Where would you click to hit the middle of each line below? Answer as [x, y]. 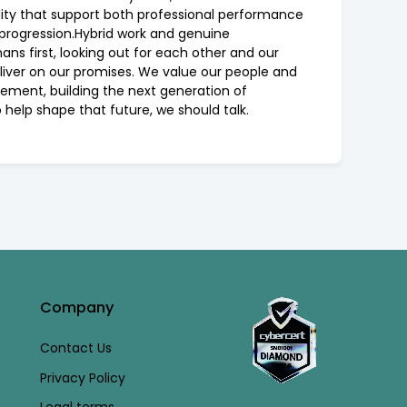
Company [77, 308]
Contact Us [76, 348]
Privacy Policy [83, 377]
